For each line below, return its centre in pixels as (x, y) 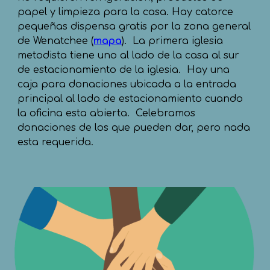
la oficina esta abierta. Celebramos (107, 113)
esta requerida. (57, 142)
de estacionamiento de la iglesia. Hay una (124, 70)
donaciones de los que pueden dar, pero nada (134, 127)
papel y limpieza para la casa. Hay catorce (126, 12)
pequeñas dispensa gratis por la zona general (134, 26)
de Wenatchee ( (56, 41)
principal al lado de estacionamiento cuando (130, 99)
